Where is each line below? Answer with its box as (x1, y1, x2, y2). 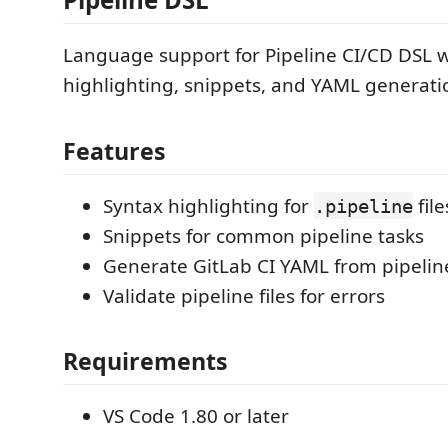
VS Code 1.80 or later (103, 403, 289, 429)
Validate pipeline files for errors (103, 282, 385, 309)
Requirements (63, 345, 228, 377)
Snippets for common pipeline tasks (103, 222, 424, 249)
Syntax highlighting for (103, 192, 314, 219)
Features (63, 134, 166, 167)
